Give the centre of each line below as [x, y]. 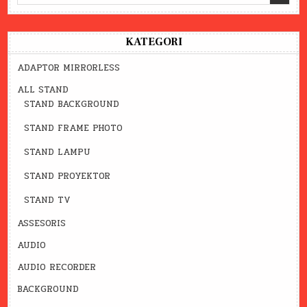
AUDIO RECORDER [57, 268]
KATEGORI [153, 42]
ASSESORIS [42, 224]
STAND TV [48, 200]
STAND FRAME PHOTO [74, 128]
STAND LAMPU [58, 152]
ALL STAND [43, 90]
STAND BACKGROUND [72, 105]
